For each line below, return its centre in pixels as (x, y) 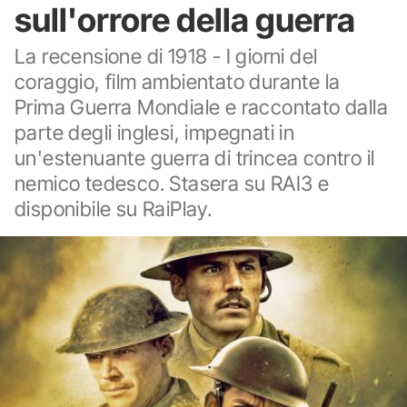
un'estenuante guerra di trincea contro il (195, 158)
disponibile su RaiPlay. (114, 208)
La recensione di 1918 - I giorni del (166, 56)
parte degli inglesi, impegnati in (155, 132)
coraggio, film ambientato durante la (178, 81)
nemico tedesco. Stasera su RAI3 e (172, 183)
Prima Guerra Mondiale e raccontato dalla (201, 107)
